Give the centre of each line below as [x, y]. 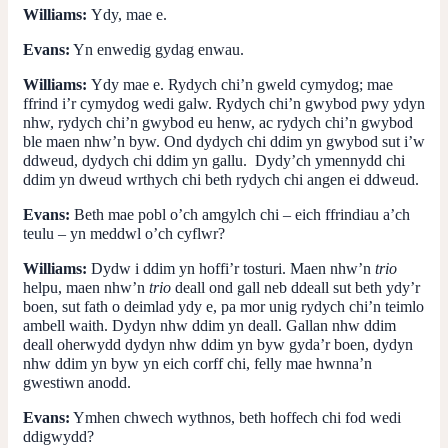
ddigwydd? [58, 436]
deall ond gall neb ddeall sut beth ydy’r [295, 287]
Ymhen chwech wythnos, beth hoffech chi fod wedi [235, 417]
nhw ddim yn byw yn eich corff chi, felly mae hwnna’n [197, 363]
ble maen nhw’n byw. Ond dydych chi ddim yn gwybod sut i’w [224, 141]
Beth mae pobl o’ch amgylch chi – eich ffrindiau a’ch [240, 214]
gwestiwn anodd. [77, 382]
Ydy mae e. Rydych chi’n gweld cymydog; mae [242, 84]
